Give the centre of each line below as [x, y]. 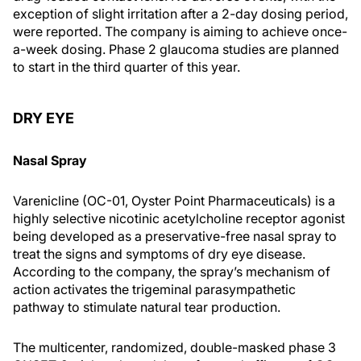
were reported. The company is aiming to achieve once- [180, 31]
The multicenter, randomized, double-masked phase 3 [174, 347]
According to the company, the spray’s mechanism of [172, 271]
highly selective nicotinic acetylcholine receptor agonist [179, 218]
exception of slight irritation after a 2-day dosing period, [180, 13]
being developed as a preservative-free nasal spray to [175, 236]
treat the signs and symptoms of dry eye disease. [159, 253]
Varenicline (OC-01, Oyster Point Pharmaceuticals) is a [174, 200]
